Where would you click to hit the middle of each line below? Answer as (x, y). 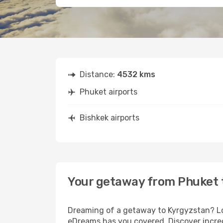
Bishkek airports (110, 118)
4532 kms (136, 74)
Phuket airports (109, 92)
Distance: (98, 74)
